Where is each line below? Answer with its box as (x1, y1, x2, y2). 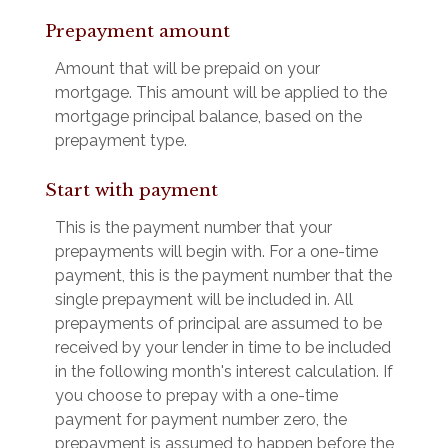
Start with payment (45, 179, 218, 201)
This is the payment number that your (55, 217, 332, 237)
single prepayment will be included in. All (55, 289, 353, 309)
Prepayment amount (45, 20, 230, 42)
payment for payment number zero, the (55, 409, 347, 429)
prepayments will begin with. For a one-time (55, 241, 378, 261)
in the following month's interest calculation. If (55, 361, 393, 381)
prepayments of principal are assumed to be (55, 313, 382, 333)
